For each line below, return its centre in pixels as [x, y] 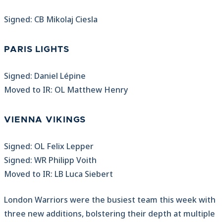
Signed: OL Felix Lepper [49, 146]
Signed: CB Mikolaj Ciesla [51, 20]
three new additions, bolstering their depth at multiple [110, 214]
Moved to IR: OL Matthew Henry [66, 90]
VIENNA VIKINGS [45, 120]
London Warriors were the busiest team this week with [110, 200]
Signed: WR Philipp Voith [50, 160]
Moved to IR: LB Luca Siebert [58, 174]
